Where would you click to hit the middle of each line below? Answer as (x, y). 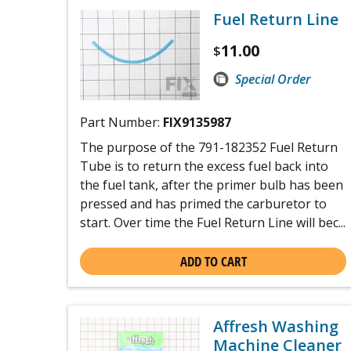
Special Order (273, 79)
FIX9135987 (197, 122)
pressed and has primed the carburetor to (203, 203)
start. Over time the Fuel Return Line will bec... (213, 222)
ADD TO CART (213, 261)
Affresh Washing (276, 326)
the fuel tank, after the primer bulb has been (212, 185)
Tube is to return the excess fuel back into (204, 166)
